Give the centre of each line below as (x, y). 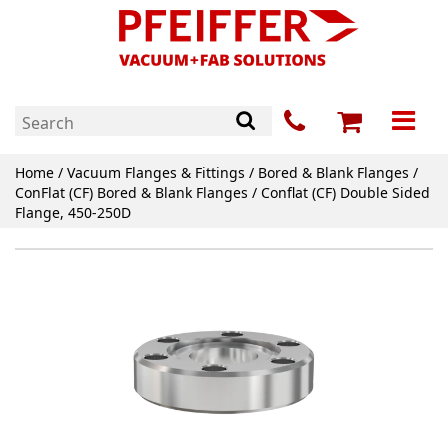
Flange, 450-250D (73, 213)
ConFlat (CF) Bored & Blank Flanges (131, 193)
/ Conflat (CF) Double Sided (339, 193)
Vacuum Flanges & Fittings (156, 173)
